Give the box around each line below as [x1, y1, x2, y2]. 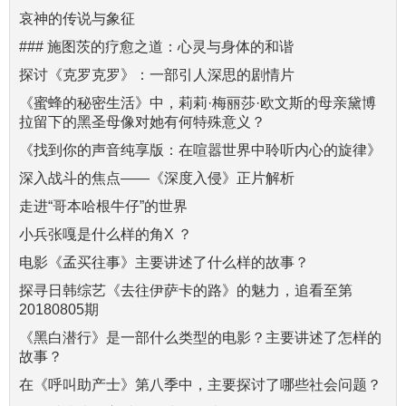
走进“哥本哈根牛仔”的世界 [19, 198, 188, 215]
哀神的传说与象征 [19, 11, 135, 27]
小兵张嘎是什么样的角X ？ [19, 227, 192, 243]
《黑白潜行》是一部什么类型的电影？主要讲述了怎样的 [19, 330, 382, 346]
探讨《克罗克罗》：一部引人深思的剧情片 [19, 67, 295, 83]
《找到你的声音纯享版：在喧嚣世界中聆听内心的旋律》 [19, 142, 382, 159]
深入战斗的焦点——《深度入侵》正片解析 [19, 170, 295, 187]
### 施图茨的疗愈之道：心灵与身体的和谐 [19, 39, 294, 55]
